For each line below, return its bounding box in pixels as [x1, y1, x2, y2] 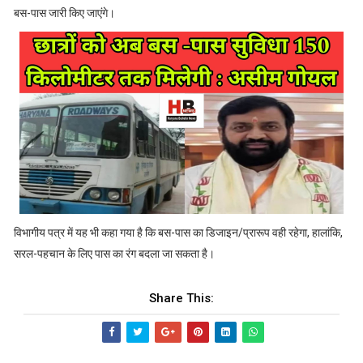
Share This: [148, 290, 214, 305]
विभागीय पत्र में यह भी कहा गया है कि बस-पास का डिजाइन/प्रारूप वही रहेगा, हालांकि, [13, 225, 343, 239]
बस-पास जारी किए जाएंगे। [13, 6, 115, 19]
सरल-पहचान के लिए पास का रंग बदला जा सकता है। [13, 246, 215, 260]
